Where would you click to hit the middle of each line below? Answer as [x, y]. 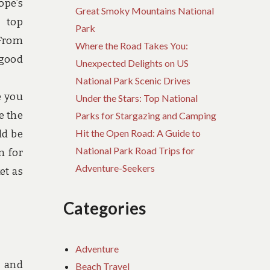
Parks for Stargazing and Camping [146, 116]
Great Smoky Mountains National [145, 11]
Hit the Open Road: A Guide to [138, 133]
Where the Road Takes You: [132, 46]
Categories [105, 208]
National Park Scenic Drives [133, 81]
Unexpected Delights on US [132, 63]
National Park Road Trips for [135, 151]
